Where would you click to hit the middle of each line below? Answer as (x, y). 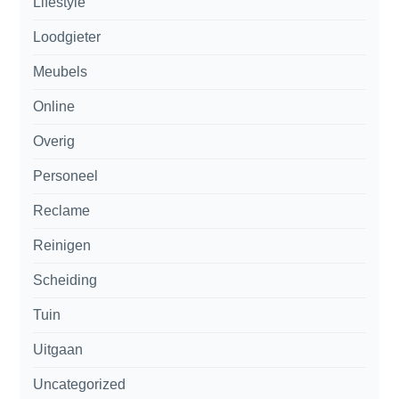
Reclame (62, 210)
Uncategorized (80, 384)
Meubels (61, 71)
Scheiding (65, 280)
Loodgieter (67, 37)
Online (54, 106)
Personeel (66, 175)
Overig (54, 141)
